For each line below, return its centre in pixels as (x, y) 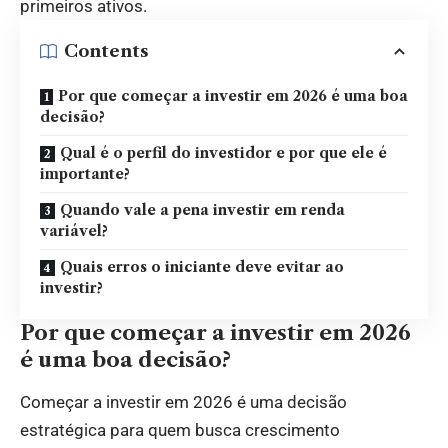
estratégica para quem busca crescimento (180, 430)
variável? (74, 230)
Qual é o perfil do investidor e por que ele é (223, 152)
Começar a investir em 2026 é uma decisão (183, 402)
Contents (106, 51)
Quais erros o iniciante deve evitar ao (202, 266)
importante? (85, 173)
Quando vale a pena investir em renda (202, 209)
